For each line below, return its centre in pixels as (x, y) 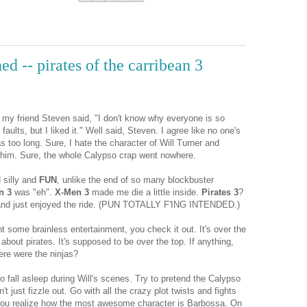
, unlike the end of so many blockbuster (135, 180)
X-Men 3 (72, 193)
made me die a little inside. (145, 193)
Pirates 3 (220, 193)
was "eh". (33, 193)
